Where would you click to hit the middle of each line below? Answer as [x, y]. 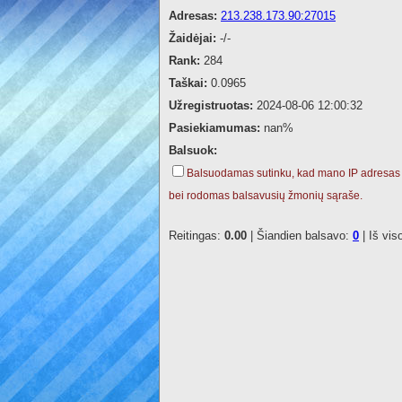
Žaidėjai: [194, 39]
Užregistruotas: [213, 106]
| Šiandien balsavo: [300, 236]
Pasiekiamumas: [216, 128]
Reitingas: [197, 236]
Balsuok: [193, 151]
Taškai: [190, 83]
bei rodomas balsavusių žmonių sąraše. [266, 196]
